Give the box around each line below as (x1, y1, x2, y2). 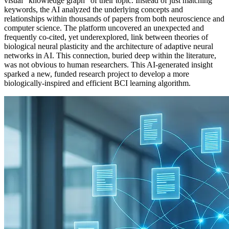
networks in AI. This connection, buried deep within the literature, (4, 51, 216, 60)
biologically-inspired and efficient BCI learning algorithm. (4, 79, 191, 88)
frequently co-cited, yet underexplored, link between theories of (4, 33, 208, 42)
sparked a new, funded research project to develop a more (4, 70, 189, 79)
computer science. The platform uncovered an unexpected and (4, 24, 204, 33)
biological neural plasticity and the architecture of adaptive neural (4, 42, 213, 51)
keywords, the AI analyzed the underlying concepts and (4, 5, 183, 14)
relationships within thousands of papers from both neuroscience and (4, 14, 224, 24)
